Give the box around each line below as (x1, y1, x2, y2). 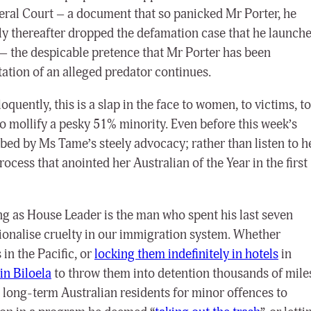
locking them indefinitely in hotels (94, 246, 278, 263)
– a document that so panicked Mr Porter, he (56, 5, 296, 22)
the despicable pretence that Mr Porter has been (8, 44, 271, 61)
